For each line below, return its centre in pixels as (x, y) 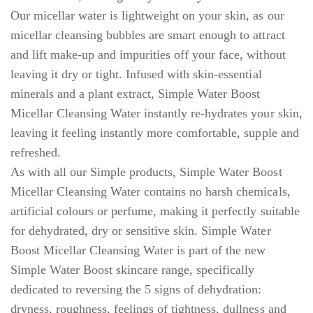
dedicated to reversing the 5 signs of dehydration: (136, 289)
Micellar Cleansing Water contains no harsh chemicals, (151, 191)
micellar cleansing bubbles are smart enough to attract (148, 35)
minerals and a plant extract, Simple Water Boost (136, 93)
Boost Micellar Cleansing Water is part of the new (138, 250)
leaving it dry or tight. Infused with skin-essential (136, 74)
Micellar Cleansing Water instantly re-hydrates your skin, (156, 113)
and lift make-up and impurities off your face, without (148, 54)
